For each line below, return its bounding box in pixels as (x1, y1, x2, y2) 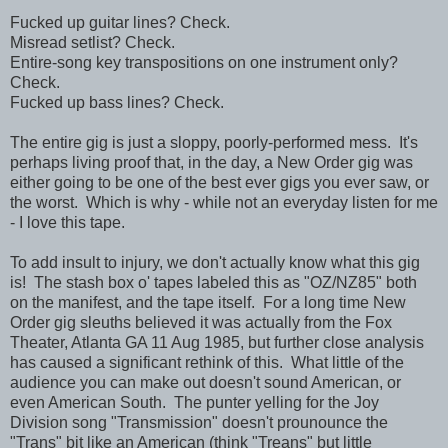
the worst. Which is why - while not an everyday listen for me (10, 194, 438, 211)
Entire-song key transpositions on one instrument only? (10, 54, 398, 71)
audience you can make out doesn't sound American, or (10, 374, 401, 391)
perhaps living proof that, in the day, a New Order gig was (10, 154, 413, 171)
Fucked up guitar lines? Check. (10, 14, 230, 31)
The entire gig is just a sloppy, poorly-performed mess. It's (10, 134, 418, 151)
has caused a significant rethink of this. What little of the (10, 354, 404, 371)
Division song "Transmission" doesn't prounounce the (10, 414, 388, 431)
